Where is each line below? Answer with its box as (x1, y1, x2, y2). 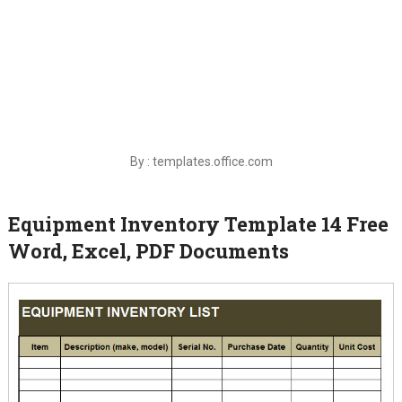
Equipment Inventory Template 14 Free (7, 211, 389, 238)
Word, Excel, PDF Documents (7, 238, 289, 265)
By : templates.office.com (129, 154, 273, 170)
